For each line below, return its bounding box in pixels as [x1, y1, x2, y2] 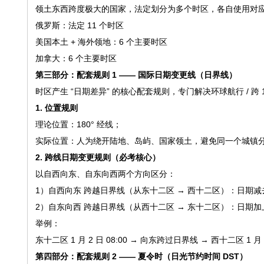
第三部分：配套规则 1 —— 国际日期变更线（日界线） [35, 70, 237, 80]
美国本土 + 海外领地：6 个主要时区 [35, 37, 167, 47]
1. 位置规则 [35, 103, 78, 113]
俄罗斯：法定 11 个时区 [35, 21, 124, 30]
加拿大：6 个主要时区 [35, 54, 117, 63]
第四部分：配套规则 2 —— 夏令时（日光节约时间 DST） [35, 252, 247, 261]
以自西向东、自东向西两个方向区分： [35, 169, 176, 179]
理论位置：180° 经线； [35, 120, 121, 129]
